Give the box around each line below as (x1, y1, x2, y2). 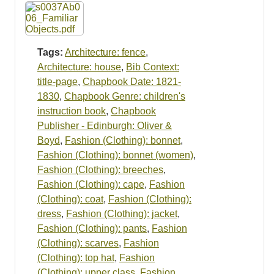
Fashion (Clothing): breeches (37, 164, 163, 175)
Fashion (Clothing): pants (37, 223, 147, 234)
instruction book (37, 105, 106, 116)
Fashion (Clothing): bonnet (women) (37, 149, 193, 160)
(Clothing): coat (37, 193, 103, 204)
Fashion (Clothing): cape (37, 179, 144, 190)
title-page (37, 76, 78, 87)
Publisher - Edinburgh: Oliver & (37, 120, 172, 131)
